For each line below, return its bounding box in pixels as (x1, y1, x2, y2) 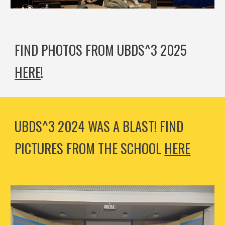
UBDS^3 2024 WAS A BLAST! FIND (15, 116, 184, 136)
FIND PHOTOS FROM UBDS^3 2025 (15, 40, 187, 60)
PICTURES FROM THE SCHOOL (15, 138, 165, 158)
